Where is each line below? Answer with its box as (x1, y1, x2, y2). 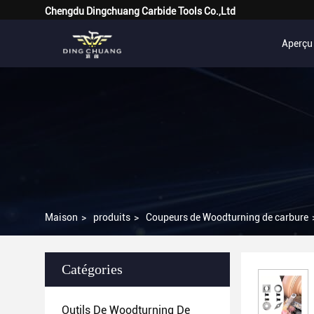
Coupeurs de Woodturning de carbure (146, 212, 308, 223)
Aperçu (282, 38, 313, 49)
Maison (45, 212, 78, 223)
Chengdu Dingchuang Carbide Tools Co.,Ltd (45, 6, 235, 17)
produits (93, 212, 130, 223)
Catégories (62, 261, 123, 277)
